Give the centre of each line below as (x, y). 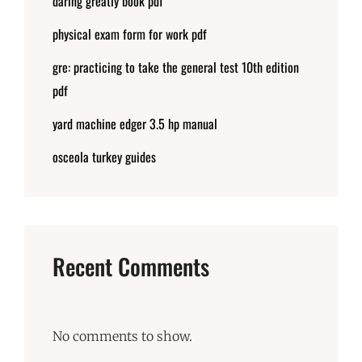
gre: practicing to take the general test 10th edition (176, 67)
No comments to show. (122, 337)
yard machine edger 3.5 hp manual (135, 123)
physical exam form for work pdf (130, 34)
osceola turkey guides (104, 156)
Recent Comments (131, 266)
